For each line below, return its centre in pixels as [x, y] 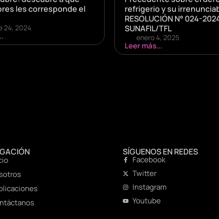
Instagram [149, 187]
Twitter [144, 173]
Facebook [149, 159]
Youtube [146, 200]
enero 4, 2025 [158, 37]
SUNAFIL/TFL [148, 28]
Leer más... [143, 45]
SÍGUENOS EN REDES [160, 151]
